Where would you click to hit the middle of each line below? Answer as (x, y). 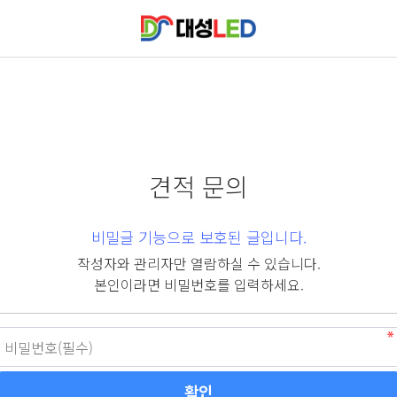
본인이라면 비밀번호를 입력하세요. (198, 284)
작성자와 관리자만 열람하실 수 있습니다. (198, 263)
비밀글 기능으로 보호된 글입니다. (198, 237)
